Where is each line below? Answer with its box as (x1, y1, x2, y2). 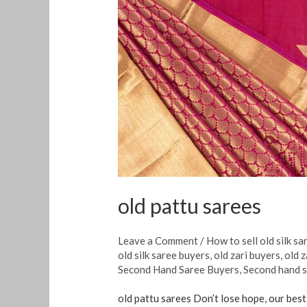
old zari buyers (214, 248, 281, 261)
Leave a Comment (118, 234, 199, 247)
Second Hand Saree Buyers (118, 262, 240, 275)
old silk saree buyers (118, 248, 210, 261)
